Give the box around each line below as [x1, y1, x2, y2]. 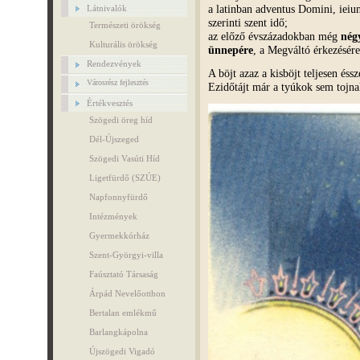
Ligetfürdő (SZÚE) [88, 173, 161, 182]
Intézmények [88, 211, 137, 221]
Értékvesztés [86, 98, 133, 108]
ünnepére [207, 43, 253, 56]
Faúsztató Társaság [88, 269, 158, 279]
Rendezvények [86, 59, 141, 68]
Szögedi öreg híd [88, 115, 153, 125]
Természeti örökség [88, 20, 161, 30]
